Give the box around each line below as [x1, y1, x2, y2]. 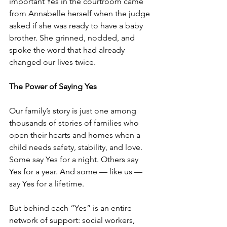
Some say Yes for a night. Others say [9, 155, 140, 165]
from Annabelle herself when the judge [9, 9, 152, 19]
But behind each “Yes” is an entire [9, 203, 134, 213]
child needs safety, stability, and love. [9, 142, 144, 153]
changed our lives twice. [9, 57, 98, 67]
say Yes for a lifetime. [9, 179, 84, 189]
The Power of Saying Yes [9, 82, 97, 92]
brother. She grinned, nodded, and [9, 33, 137, 43]
